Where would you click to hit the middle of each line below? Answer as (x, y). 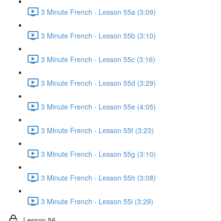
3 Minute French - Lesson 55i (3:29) (97, 201)
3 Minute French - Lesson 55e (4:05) (98, 106)
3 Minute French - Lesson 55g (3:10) (98, 154)
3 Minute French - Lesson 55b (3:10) (98, 35)
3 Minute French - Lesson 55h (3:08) (98, 177)
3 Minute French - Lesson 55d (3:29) (98, 83)
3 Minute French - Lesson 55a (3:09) (98, 12)
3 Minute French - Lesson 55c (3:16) (98, 59)
